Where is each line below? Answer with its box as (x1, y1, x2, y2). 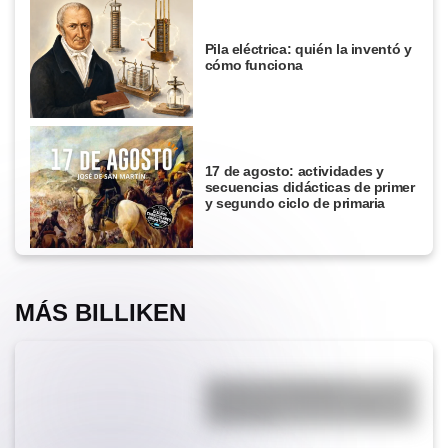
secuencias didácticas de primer (204, 178, 415, 195)
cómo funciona (204, 57, 304, 74)
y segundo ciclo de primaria (204, 194, 386, 211)
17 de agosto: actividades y (204, 162, 385, 179)
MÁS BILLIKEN (15, 299, 186, 327)
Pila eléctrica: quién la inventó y (204, 41, 412, 58)
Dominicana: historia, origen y (204, 394, 401, 411)
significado (204, 410, 278, 427)
